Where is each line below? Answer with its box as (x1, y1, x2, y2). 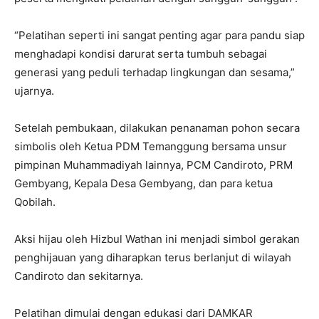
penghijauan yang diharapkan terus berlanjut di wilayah (14, 250, 291, 264)
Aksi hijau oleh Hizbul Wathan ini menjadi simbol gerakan (14, 231, 300, 246)
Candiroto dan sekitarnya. (14, 268, 143, 283)
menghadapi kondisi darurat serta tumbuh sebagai (14, 46, 267, 61)
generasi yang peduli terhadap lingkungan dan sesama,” (14, 65, 295, 79)
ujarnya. (14, 83, 54, 98)
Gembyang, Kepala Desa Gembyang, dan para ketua (14, 176, 273, 190)
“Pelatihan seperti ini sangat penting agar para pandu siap (14, 28, 305, 42)
